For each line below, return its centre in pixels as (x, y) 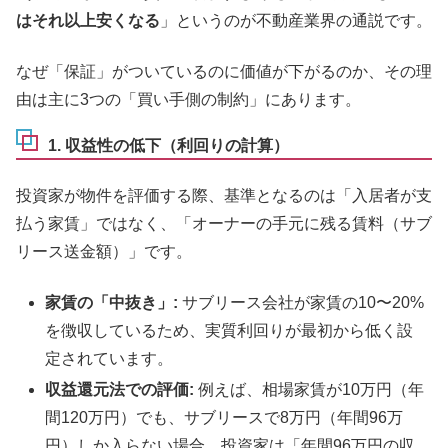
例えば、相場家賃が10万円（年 (309, 389)
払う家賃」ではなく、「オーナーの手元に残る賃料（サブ (224, 224)
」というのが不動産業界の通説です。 (296, 21)
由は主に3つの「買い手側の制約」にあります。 (188, 99)
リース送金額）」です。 (104, 252)
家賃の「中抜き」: (112, 302)
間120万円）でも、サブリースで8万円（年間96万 (224, 417)
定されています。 (109, 358)
